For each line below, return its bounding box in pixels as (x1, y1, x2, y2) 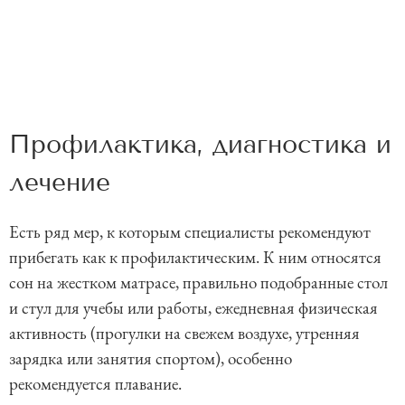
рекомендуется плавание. (9, 372, 185, 395)
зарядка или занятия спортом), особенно (9, 346, 292, 370)
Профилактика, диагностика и (9, 128, 391, 159)
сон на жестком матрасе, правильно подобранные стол (9, 270, 388, 294)
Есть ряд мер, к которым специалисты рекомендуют (9, 220, 371, 243)
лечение (9, 166, 110, 197)
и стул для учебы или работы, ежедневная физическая (9, 296, 378, 319)
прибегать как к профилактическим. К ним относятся (9, 245, 381, 268)
